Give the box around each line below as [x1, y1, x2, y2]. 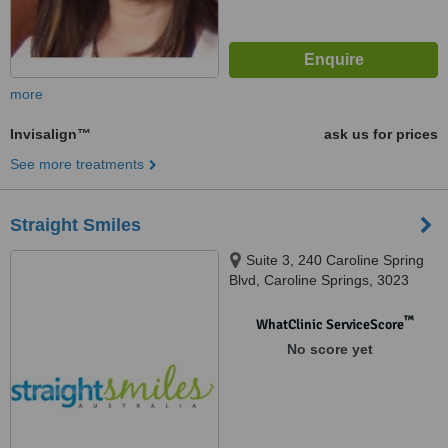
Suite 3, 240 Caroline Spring [246, 252, 424, 268]
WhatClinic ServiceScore [255, 316, 404, 333]
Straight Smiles [10, 215, 141, 235]
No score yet [286, 341, 373, 357]
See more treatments [10, 156, 144, 172]
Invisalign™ [10, 126, 91, 142]
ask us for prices [324, 126, 438, 142]
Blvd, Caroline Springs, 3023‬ [229, 272, 409, 288]
